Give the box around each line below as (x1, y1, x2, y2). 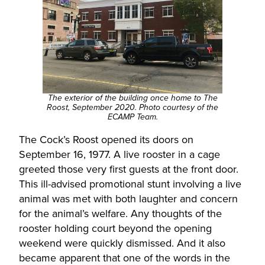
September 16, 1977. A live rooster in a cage (19, 147, 220, 163)
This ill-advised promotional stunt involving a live (19, 176, 241, 192)
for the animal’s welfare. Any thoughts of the (19, 206, 222, 222)
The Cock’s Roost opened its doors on (19, 132, 193, 148)
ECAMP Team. (107, 112, 158, 122)
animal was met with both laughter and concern (19, 191, 238, 207)
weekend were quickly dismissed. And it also (19, 235, 225, 251)
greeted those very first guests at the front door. (19, 161, 238, 177)
